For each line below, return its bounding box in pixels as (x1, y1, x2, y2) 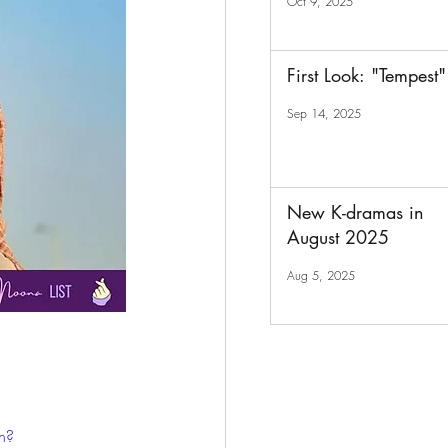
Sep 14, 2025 (287, 104, 361, 122)
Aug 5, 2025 (287, 266, 355, 284)
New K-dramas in (287, 200, 424, 224)
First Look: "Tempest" (287, 63, 446, 87)
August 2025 (287, 225, 389, 249)
